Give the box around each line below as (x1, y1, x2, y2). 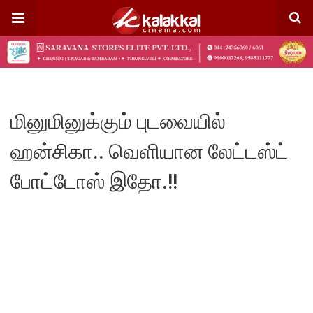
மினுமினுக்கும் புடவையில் (10, 108, 226, 133)
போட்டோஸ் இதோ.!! (10, 168, 177, 194)
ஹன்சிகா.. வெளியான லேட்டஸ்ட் (10, 138, 289, 163)
